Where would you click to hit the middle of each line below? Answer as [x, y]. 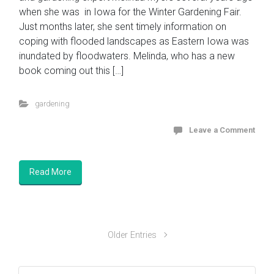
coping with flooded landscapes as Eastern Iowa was [134, 41]
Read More [50, 172]
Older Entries [132, 235]
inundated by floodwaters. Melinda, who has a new [127, 56]
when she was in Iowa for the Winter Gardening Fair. [130, 12]
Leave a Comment [222, 130]
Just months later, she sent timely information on [123, 26]
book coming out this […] [71, 70]
